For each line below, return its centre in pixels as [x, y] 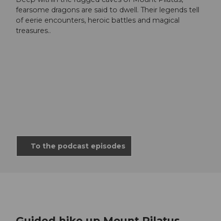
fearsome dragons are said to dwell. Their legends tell [108, 10]
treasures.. [33, 30]
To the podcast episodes [78, 146]
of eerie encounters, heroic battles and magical [98, 20]
